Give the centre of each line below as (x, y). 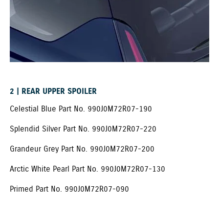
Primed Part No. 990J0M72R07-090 (69, 190)
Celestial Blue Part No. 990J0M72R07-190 (81, 109)
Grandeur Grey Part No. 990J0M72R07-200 (82, 150)
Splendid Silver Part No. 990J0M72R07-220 (83, 130)
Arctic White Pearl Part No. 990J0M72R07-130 (88, 170)
